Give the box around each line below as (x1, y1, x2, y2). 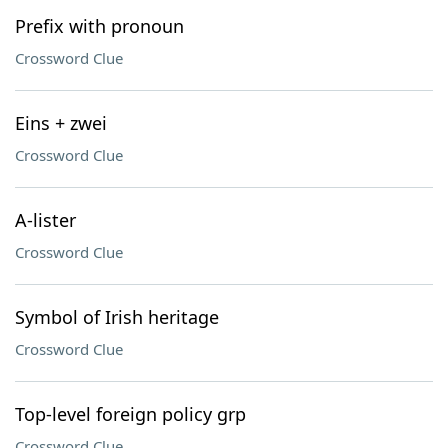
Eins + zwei (15, 111, 107, 135)
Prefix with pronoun (15, 14, 184, 38)
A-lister (15, 208, 76, 232)
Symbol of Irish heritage (15, 305, 219, 329)
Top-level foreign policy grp (15, 402, 246, 426)
